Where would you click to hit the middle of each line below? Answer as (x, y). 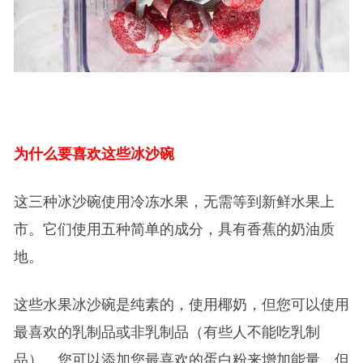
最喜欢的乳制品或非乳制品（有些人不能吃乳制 (167, 333)
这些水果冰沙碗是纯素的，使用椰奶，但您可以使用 (181, 305)
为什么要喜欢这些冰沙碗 (94, 154)
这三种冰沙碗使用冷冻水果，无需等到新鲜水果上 (174, 202)
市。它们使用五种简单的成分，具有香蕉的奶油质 (174, 230)
